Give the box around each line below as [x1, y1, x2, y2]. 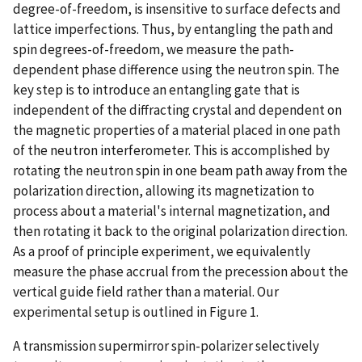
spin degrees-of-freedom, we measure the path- [13, 40, 294, 58]
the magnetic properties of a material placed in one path [13, 120, 340, 139]
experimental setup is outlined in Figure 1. [13, 302, 261, 321]
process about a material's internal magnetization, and [13, 201, 330, 220]
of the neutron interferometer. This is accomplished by [13, 141, 330, 159]
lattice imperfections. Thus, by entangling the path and [13, 19, 334, 38]
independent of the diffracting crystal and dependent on [13, 100, 342, 119]
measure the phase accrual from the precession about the [13, 262, 348, 280]
